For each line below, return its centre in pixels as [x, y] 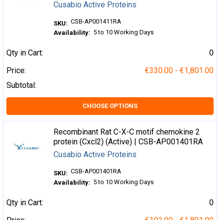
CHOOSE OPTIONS [110, 106]
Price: [16, 70]
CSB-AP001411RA [96, 21]
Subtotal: [21, 85]
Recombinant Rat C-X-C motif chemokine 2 [127, 132]
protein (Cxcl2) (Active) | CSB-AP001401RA [128, 141]
